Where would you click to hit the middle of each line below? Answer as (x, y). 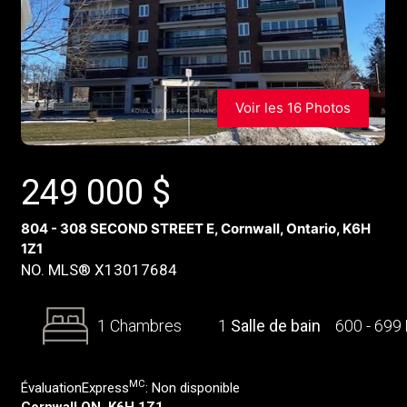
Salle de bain (276, 326)
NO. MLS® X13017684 (99, 270)
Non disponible (195, 388)
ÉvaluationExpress (74, 388)
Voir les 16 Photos (293, 108)
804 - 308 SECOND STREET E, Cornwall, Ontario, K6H (195, 228)
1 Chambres (139, 326)
